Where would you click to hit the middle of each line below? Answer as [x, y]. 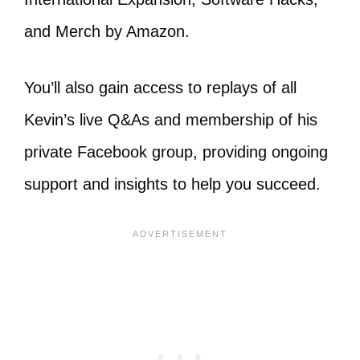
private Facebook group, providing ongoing [176, 152]
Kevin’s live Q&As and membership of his [171, 120]
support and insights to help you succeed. [172, 184]
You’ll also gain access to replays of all [160, 88]
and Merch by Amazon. [109, 32]
